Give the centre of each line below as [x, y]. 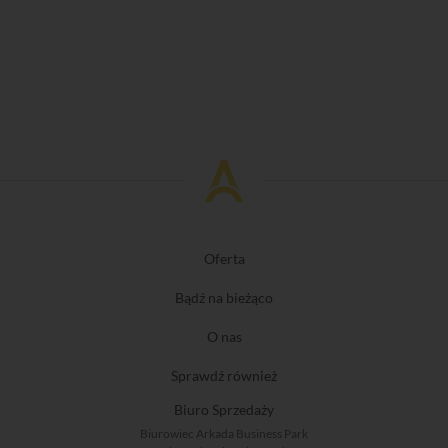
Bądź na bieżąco [224, 297]
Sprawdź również [224, 375]
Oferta [224, 258]
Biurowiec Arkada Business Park [224, 433]
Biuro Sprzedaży [224, 409]
